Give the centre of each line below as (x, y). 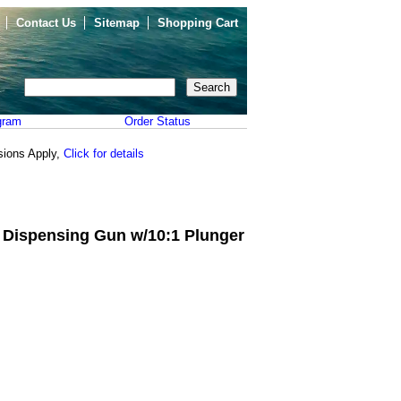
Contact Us (46, 23)
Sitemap (117, 23)
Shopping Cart (198, 23)
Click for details (104, 154)
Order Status (158, 121)
